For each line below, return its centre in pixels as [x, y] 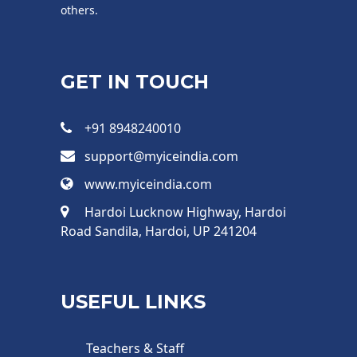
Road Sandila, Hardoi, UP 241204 [159, 231]
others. [79, 10]
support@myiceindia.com [161, 157]
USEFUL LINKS [133, 302]
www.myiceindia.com [148, 184]
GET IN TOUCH [135, 82]
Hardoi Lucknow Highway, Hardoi [185, 212]
